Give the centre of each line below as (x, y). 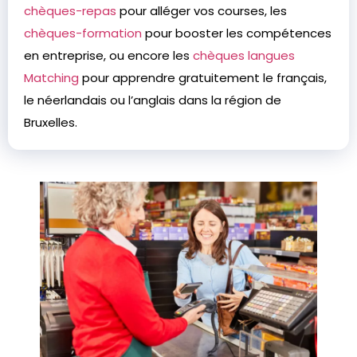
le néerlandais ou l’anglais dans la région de (153, 100)
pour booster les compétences (237, 33)
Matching (51, 78)
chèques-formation (83, 33)
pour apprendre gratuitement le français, (203, 78)
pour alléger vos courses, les (202, 11)
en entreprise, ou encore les (108, 55)
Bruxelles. (51, 122)
